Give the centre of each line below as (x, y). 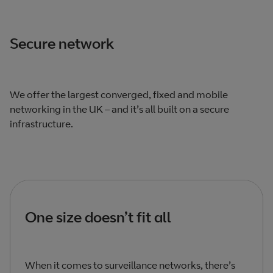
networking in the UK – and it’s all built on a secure (119, 109)
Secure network (62, 43)
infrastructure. (41, 123)
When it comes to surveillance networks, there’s (130, 265)
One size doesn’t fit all (98, 217)
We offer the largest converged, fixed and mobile (119, 94)
